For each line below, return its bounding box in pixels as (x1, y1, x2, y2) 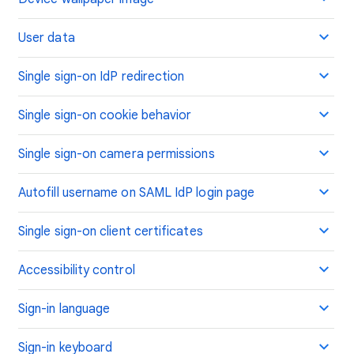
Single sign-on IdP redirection (18, 69, 185, 85)
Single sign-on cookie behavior (18, 107, 192, 123)
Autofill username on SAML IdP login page (18, 185, 255, 201)
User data (18, 30, 75, 46)
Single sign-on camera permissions (18, 146, 215, 162)
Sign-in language (18, 301, 111, 317)
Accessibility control (18, 262, 135, 278)
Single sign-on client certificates (18, 224, 203, 239)
